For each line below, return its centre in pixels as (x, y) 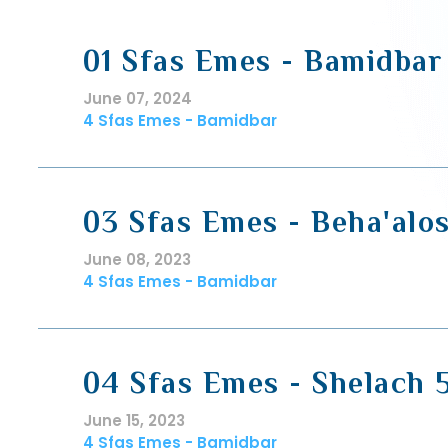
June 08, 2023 (136, 259)
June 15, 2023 (133, 420)
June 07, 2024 (137, 98)
